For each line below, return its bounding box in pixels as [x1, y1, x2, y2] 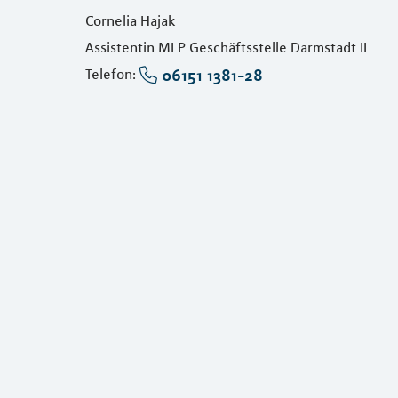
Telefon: [85, 65, 139, 83]
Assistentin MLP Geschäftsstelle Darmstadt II [85, 38, 367, 56]
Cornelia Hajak [85, 12, 176, 29]
